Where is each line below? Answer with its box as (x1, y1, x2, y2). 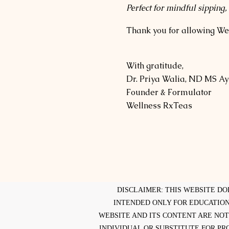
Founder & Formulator (126, 87, 212, 98)
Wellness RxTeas (126, 100, 192, 111)
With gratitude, (126, 60, 184, 72)
